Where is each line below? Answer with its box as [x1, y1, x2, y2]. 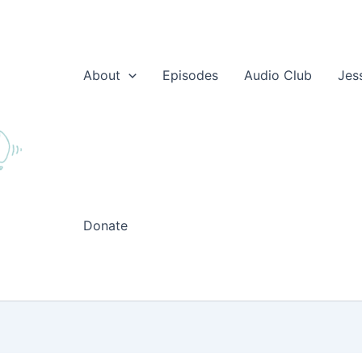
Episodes [162, 67, 218, 83]
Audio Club [243, 67, 312, 83]
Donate [83, 217, 128, 234]
